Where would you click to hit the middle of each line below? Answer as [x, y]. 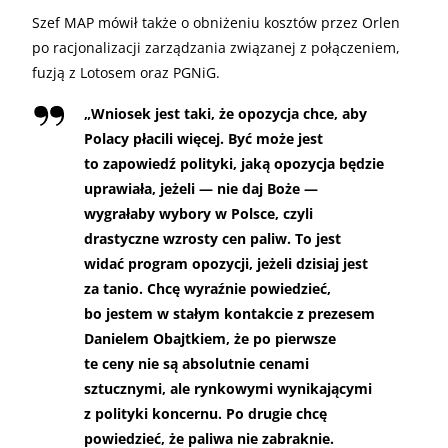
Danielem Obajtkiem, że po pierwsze [210, 338]
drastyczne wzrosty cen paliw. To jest [212, 238]
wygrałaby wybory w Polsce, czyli [198, 213]
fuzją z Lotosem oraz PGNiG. [126, 72]
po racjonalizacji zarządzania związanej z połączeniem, [216, 47]
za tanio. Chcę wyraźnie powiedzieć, [207, 288]
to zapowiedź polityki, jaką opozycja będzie [234, 163]
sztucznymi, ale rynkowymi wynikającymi [228, 388]
